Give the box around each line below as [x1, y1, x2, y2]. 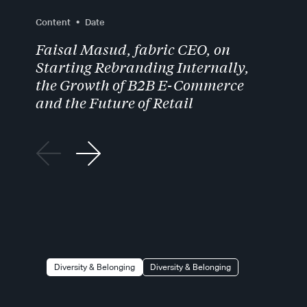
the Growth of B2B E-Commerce [36, 77, 245, 95]
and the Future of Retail [36, 95, 194, 112]
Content [36, 16, 71, 27]
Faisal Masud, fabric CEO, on [36, 41, 231, 59]
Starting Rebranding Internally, [36, 59, 250, 77]
